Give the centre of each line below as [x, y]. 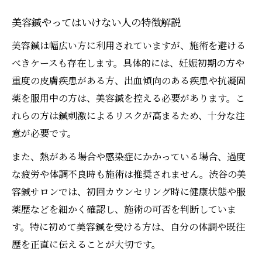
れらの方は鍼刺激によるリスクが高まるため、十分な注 [128, 116]
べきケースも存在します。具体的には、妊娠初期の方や [128, 63]
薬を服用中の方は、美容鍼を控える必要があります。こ [128, 98]
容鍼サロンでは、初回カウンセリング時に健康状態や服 [129, 192]
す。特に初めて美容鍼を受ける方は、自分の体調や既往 [128, 227]
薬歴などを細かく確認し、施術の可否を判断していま [124, 209]
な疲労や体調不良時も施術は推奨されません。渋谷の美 [129, 174]
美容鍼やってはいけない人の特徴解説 [96, 23]
